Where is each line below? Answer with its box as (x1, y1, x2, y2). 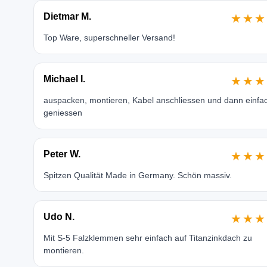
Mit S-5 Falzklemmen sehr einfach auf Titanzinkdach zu (43, 233, 252, 243)
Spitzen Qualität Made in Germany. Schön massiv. (43, 170, 232, 180)
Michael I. (43, 74, 85, 84)
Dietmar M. (43, 11, 91, 21)
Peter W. (43, 149, 80, 159)
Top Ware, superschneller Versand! (43, 33, 175, 42)
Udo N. (43, 212, 74, 222)
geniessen (43, 108, 82, 117)
